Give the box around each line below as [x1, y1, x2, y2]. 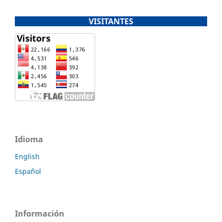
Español [15, 166, 41, 176]
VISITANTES [89, 15, 133, 27]
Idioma [15, 133, 43, 145]
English [15, 151, 40, 161]
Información [15, 208, 64, 219]
